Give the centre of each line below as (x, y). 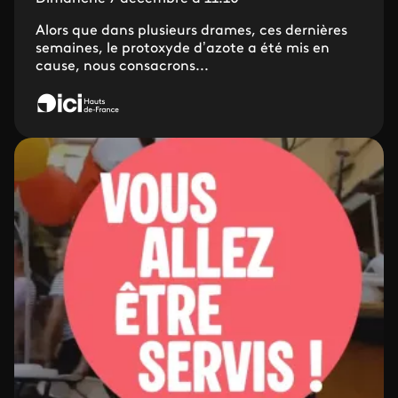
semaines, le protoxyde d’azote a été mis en (183, 49)
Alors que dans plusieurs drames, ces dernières (191, 31)
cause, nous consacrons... (122, 67)
